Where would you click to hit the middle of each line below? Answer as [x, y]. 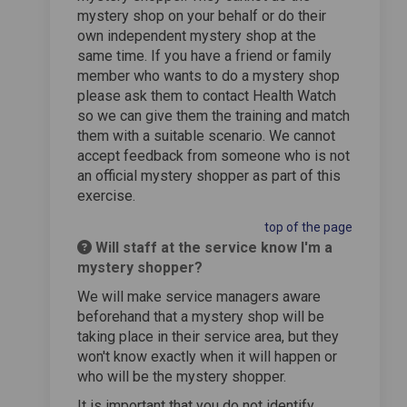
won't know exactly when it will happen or [207, 356]
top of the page [308, 227]
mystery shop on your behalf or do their [202, 15]
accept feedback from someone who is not [213, 155]
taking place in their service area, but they [208, 336]
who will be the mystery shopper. [182, 376]
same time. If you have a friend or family [204, 55]
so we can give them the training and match [213, 115]
